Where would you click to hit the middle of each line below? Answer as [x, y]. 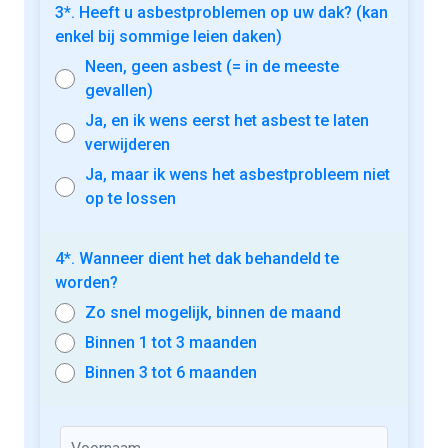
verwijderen [127, 218]
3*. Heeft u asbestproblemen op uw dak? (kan [221, 86]
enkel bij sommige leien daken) [168, 110]
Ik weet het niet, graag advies [191, 26]
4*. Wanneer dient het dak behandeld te [197, 332]
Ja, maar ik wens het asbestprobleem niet [237, 248]
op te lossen [130, 272]
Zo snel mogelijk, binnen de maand [213, 386]
